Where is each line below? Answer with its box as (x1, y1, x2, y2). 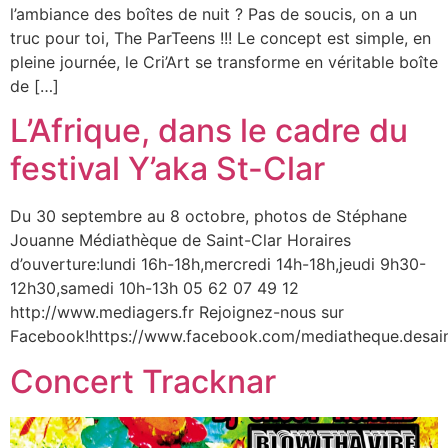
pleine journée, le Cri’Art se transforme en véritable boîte (10, 51, 438, 72)
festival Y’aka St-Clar (10, 149, 325, 189)
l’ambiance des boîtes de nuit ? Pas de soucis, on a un (10, 3, 417, 24)
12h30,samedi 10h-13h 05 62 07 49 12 (10, 278, 299, 299)
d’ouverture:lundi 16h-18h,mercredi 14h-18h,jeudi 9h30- (10, 254, 426, 275)
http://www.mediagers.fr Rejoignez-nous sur (10, 302, 344, 323)
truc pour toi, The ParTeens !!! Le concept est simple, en (10, 27, 431, 48)
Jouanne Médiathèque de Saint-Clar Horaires (10, 230, 351, 251)
